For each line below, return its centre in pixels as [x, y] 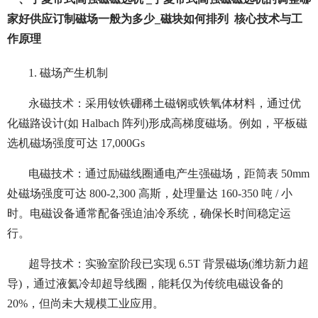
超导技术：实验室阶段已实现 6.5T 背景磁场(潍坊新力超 [169, 264]
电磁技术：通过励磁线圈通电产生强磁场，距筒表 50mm [169, 174]
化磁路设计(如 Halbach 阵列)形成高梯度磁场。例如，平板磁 [157, 124]
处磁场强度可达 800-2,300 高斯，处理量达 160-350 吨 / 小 [150, 194]
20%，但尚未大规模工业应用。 [86, 304]
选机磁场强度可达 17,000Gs [76, 143]
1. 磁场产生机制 [68, 73]
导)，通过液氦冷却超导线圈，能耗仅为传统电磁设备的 [145, 284]
